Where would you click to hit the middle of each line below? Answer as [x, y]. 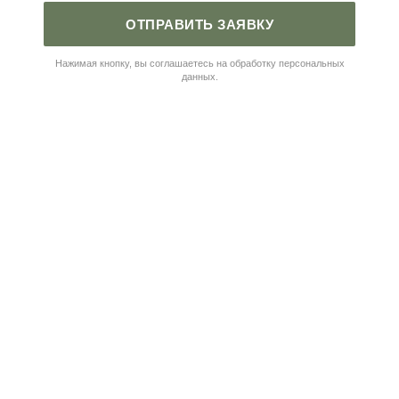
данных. [199, 77]
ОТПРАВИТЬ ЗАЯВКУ [199, 24]
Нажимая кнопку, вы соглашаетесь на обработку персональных [199, 64]
